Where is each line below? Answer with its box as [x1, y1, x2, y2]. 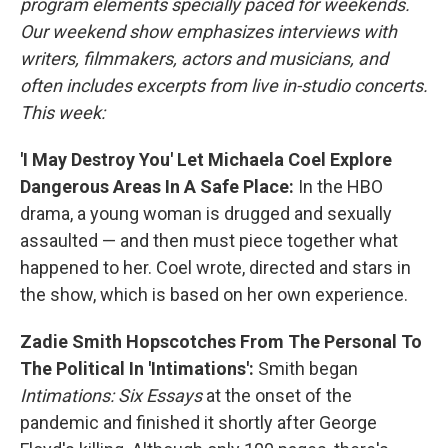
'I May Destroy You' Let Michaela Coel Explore [20, 149, 392, 170]
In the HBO [298, 176, 383, 197]
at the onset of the [202, 385, 352, 406]
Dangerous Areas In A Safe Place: [20, 176, 298, 197]
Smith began [254, 358, 358, 379]
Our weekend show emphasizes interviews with [20, 21, 397, 42]
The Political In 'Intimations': [20, 358, 254, 379]
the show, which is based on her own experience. [20, 284, 408, 305]
